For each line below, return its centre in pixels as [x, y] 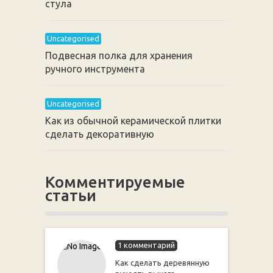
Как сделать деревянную [162, 263]
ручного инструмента [95, 69]
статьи [70, 195]
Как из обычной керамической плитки [133, 121]
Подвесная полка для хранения [119, 55]
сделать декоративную [99, 134]
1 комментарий [146, 245]
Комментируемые [115, 182]
